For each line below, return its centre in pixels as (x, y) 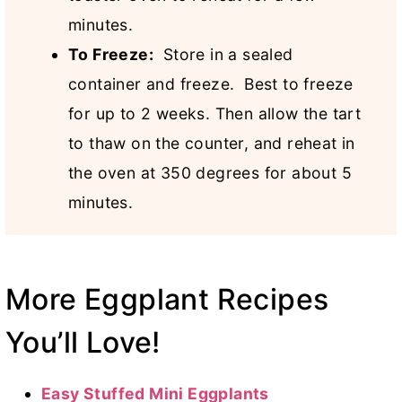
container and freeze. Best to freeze (211, 84)
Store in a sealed (223, 55)
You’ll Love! (83, 343)
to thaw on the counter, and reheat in (212, 144)
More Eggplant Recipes (167, 300)
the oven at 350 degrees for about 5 (210, 173)
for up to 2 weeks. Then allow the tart (215, 114)
